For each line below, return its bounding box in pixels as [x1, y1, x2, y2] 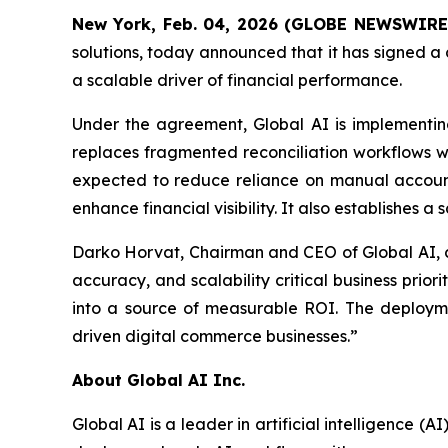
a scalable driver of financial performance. [72, 69, 402, 90]
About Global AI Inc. [72, 369, 245, 390]
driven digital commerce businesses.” [72, 325, 358, 346]
